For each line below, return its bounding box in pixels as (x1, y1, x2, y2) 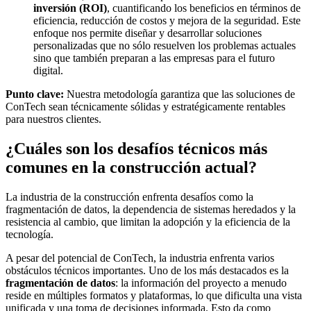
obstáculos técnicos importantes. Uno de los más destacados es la (6, 264, 289, 276)
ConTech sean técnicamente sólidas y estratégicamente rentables (6, 101, 285, 113)
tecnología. (6, 228, 53, 240)
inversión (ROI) (33, 2, 107, 15)
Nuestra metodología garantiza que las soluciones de (64, 88, 295, 101)
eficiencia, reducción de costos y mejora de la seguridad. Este (33, 15, 301, 27)
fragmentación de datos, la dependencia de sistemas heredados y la (6, 203, 296, 215)
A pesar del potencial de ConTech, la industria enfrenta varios (6, 251, 274, 264)
